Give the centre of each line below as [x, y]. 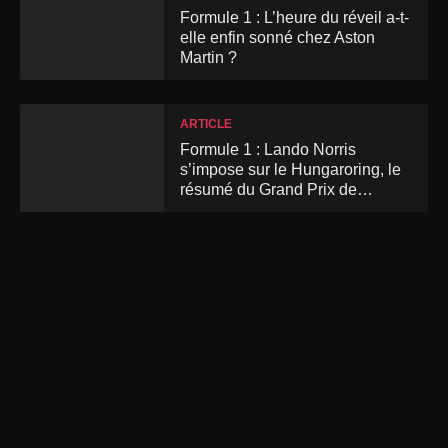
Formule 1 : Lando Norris [268, 149]
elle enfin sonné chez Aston [277, 37]
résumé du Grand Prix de [268, 189]
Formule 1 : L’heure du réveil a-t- [294, 17]
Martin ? [208, 57]
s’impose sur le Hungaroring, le [290, 169]
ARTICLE [206, 123]
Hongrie [208, 209]
